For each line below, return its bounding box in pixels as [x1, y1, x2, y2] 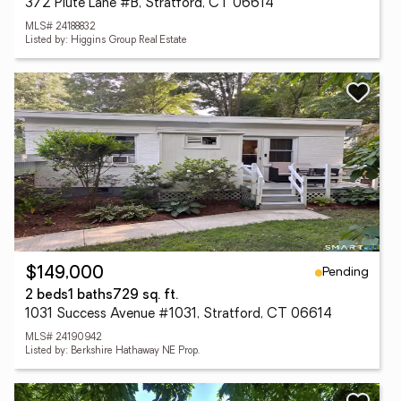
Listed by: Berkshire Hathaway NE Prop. [25, 346, 200, 356]
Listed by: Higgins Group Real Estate [25, 36, 187, 46]
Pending [322, 265, 369, 279]
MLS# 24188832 [25, 22, 96, 32]
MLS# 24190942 [25, 333, 102, 343]
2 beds [25, 289, 68, 303]
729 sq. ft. [113, 289, 178, 303]
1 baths [68, 289, 113, 303]
